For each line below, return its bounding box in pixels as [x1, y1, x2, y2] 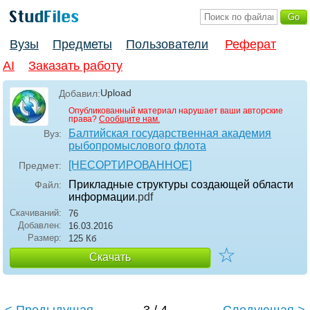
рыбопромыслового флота [69, 140, 206, 152]
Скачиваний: [10, 208, 62, 219]
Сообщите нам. [99, 114, 160, 125]
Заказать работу [28, 59, 122, 73]
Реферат [225, 37, 276, 52]
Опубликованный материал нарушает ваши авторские [69, 106, 283, 116]
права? [69, 114, 99, 125]
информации [69, 191, 135, 203]
